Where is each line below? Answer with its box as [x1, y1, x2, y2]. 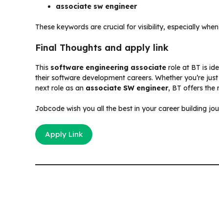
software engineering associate [50, 63, 166, 72]
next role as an [35, 83, 86, 92]
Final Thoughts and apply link [35, 42, 169, 53]
